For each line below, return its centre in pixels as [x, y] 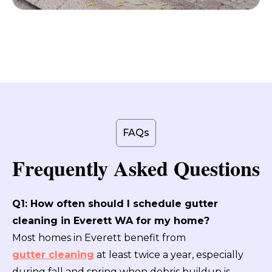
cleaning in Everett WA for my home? [111, 221]
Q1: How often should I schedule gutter [115, 204]
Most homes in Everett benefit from [99, 238]
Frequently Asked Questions [136, 168]
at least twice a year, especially [169, 255]
